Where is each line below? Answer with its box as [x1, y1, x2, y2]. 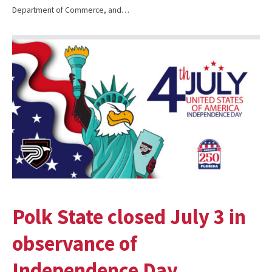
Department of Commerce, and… [12, 5, 129, 16]
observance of [12, 230, 137, 257]
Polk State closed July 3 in [12, 203, 246, 230]
